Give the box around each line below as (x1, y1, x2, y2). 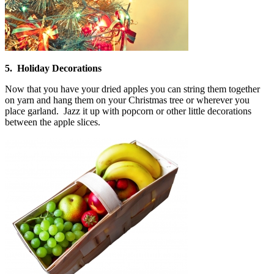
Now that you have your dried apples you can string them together (5, 83, 260, 94)
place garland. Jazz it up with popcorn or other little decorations (5, 105, 251, 116)
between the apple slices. (5, 116, 100, 127)
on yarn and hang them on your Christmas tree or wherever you (5, 94, 250, 105)
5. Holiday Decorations (5, 62, 102, 73)
